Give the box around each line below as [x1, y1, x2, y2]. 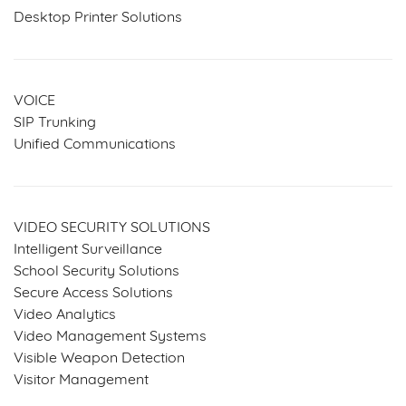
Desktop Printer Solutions [14, 10, 182, 25]
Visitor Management [14, 372, 149, 388]
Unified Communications [14, 137, 176, 152]
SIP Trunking [14, 115, 96, 130]
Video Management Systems [14, 329, 207, 344]
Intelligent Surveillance [14, 242, 162, 257]
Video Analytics [14, 307, 116, 323]
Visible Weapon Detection [14, 351, 185, 366]
